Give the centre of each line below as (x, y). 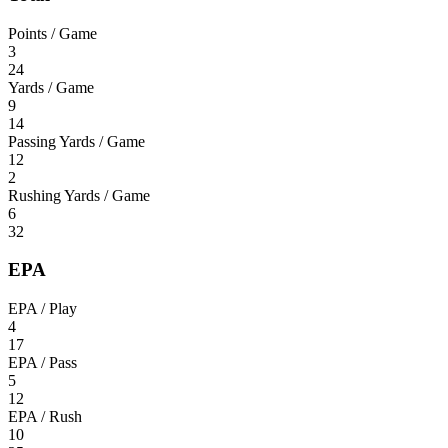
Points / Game (52, 33)
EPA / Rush (45, 417)
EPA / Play (42, 309)
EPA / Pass (42, 363)
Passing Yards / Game (76, 141)
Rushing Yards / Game (79, 195)
